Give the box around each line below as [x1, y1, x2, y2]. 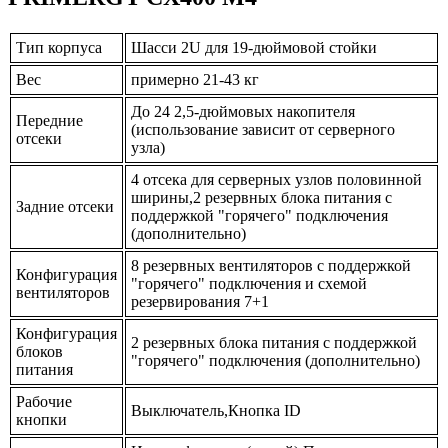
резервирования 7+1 [131, 292, 269, 310]
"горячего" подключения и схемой [131, 274, 367, 292]
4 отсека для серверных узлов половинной [131, 170, 422, 188]
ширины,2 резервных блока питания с [131, 188, 392, 206]
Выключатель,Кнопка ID [131, 401, 301, 419]
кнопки [16, 410, 67, 428]
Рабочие [16, 392, 72, 410]
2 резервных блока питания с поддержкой [131, 333, 417, 351]
